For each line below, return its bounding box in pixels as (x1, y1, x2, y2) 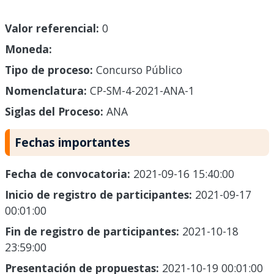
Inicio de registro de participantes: (5, 187, 195, 202)
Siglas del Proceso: (5, 104, 103, 119)
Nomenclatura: (5, 83, 87, 98)
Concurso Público (93, 62, 182, 78)
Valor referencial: (5, 21, 99, 36)
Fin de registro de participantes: (5, 224, 182, 239)
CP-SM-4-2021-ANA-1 (87, 83, 194, 98)
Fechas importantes (15, 134, 130, 151)
